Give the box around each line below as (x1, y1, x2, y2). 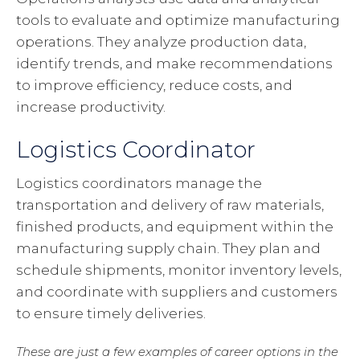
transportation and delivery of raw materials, (16, 197, 324, 214)
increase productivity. (16, 99, 166, 116)
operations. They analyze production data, (16, 34, 306, 51)
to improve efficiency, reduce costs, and (16, 77, 292, 94)
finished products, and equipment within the (16, 219, 333, 235)
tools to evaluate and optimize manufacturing (16, 12, 340, 29)
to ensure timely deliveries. (16, 305, 206, 322)
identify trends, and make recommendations (16, 55, 333, 72)
